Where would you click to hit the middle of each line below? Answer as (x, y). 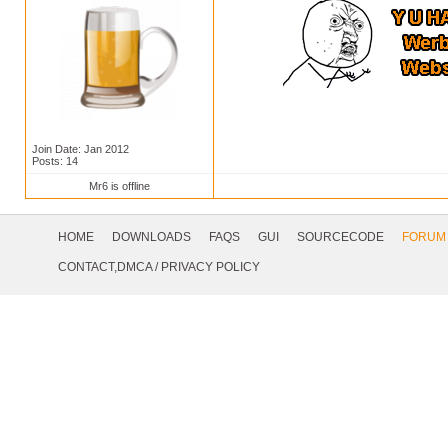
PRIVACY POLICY (210, 267)
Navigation (34, 237)
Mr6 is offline (119, 186)
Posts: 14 (55, 161)
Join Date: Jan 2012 (80, 149)
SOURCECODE (340, 237)
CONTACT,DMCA (104, 267)
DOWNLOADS (151, 237)
